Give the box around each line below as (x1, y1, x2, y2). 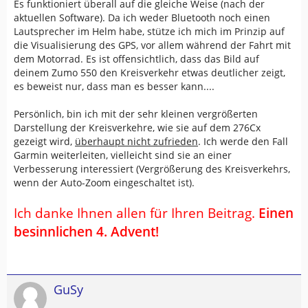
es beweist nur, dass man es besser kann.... (14, 80, 214, 93)
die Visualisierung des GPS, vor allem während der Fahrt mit (14, 38, 291, 52)
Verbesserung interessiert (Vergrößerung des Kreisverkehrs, (14, 162, 290, 175)
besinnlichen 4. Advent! (14, 223, 159, 240)
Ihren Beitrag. (168, 204, 258, 221)
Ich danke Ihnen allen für (14, 204, 168, 221)
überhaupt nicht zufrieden (75, 135, 198, 148)
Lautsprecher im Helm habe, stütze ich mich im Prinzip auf (14, 25, 285, 38)
